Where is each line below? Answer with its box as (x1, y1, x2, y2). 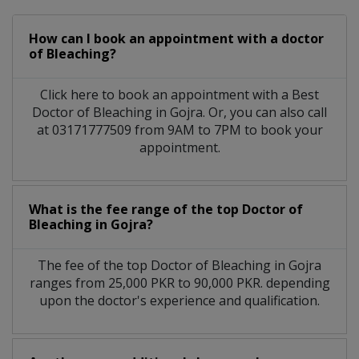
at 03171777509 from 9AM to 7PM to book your (36, 120, 323, 139)
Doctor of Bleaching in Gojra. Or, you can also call (32, 103, 327, 121)
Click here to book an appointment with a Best (40, 85, 319, 103)
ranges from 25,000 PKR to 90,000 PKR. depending (29, 273, 330, 292)
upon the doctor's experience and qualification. (39, 291, 320, 309)
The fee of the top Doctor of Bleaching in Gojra (38, 256, 321, 274)
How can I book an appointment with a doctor (29, 29, 324, 47)
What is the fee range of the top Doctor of (29, 200, 303, 218)
